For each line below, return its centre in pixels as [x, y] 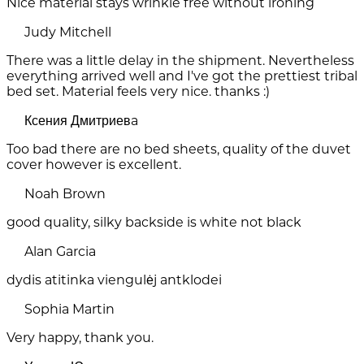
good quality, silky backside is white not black [154, 223]
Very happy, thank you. [80, 338]
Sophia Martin [69, 310]
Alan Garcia [60, 252]
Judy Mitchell [68, 32]
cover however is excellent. [94, 165]
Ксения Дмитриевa [81, 121]
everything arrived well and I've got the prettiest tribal [182, 76]
